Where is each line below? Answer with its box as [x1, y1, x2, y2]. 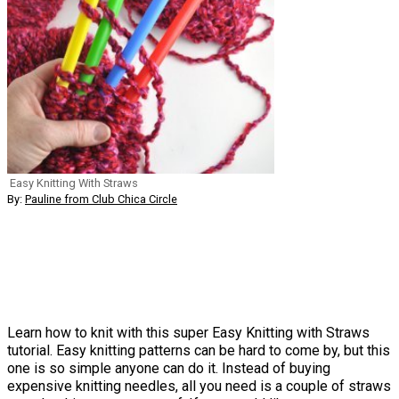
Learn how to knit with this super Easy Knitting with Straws [7, 324, 370, 342]
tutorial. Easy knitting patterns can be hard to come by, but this [7, 342, 390, 360]
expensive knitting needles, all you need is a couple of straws [7, 378, 391, 395]
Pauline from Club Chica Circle [25, 192, 177, 207]
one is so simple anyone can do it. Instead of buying [7, 360, 330, 378]
